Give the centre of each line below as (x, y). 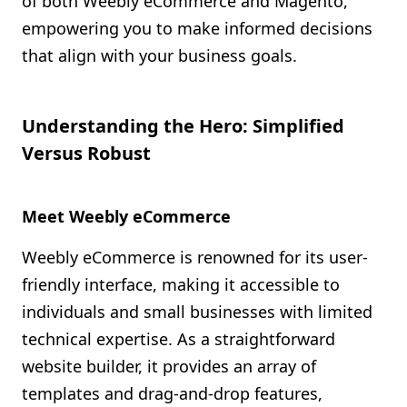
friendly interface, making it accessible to (181, 284)
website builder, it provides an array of (169, 366)
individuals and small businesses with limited (197, 312)
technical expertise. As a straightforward (179, 339)
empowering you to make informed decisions (197, 28)
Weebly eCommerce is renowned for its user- (195, 257)
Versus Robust (86, 153)
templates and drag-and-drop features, (172, 393)
